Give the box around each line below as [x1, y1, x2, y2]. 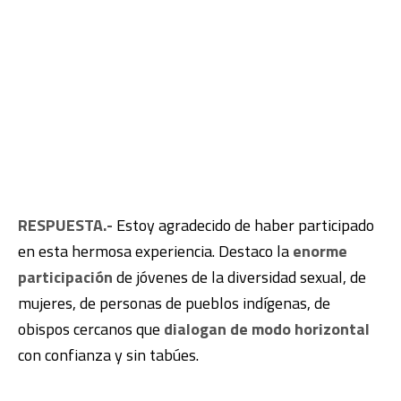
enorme [289, 239, 347, 263]
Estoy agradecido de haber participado [113, 213, 374, 237]
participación [18, 265, 116, 289]
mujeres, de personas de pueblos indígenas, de [18, 291, 330, 315]
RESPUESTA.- [18, 213, 113, 237]
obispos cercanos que [18, 317, 164, 341]
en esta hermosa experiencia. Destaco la [18, 239, 289, 263]
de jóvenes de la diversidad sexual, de [116, 265, 366, 289]
